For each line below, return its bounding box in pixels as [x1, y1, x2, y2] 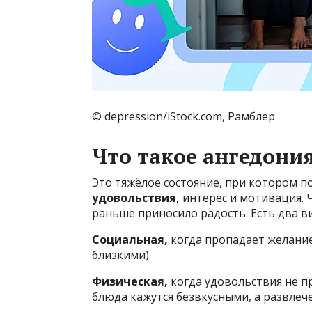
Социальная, [92, 232, 168, 248]
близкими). [92, 247, 151, 263]
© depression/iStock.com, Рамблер [92, 109, 275, 125]
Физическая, [92, 274, 168, 290]
